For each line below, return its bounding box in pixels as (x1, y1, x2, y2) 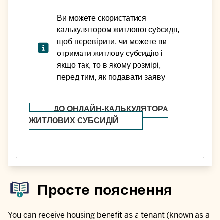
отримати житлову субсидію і (56, 49, 163, 57)
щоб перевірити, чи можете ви (56, 37, 167, 46)
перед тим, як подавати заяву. (56, 72, 166, 81)
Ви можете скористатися (56, 13, 146, 22)
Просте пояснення (37, 180, 172, 199)
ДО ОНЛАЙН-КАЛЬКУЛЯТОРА (53, 104, 168, 113)
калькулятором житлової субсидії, (56, 25, 179, 34)
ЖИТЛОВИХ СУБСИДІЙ (28, 116, 119, 125)
